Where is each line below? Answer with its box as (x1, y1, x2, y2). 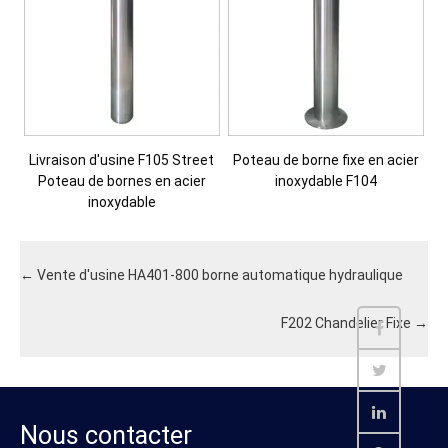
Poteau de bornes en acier (37, 172, 206, 189)
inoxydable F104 (275, 172, 377, 189)
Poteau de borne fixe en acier (233, 151, 419, 168)
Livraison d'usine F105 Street (29, 151, 215, 168)
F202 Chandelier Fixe (281, 314, 414, 331)
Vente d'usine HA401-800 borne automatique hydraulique (34, 266, 403, 283)
